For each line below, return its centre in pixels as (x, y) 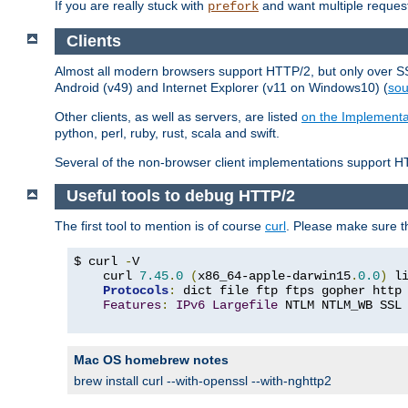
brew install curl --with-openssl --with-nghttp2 (203, 381)
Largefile (245, 305)
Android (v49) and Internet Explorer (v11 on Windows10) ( (221, 87)
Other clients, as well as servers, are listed (178, 116)
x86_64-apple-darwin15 (274, 276)
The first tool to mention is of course (160, 226)
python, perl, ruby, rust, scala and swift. (167, 133)
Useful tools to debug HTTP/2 (180, 196)
